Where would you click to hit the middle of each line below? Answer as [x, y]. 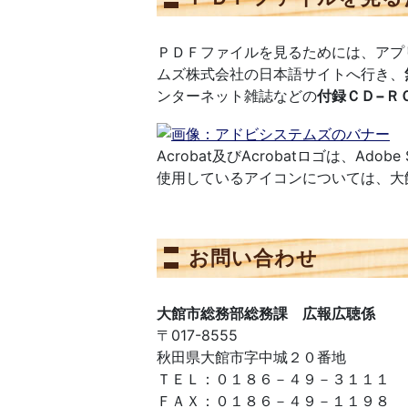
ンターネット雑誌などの [237, 95]
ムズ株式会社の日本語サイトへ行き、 [280, 73]
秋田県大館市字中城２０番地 [251, 357]
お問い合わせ [253, 258]
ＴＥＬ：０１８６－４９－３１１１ [273, 378]
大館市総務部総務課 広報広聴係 [266, 313]
